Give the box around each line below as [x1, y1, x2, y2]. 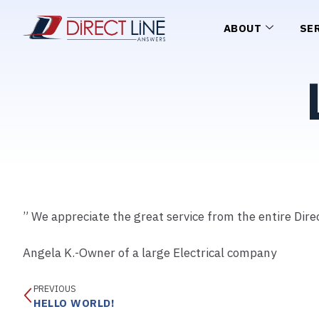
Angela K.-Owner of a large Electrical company [23, 244, 276, 262]
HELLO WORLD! [33, 296, 115, 312]
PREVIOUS [33, 282, 76, 296]
